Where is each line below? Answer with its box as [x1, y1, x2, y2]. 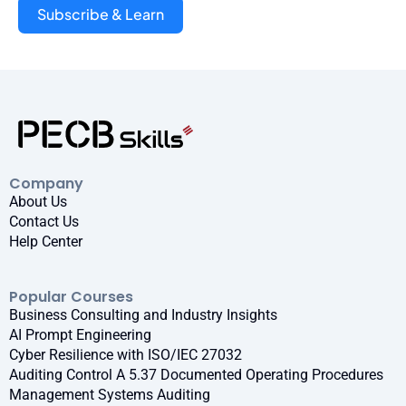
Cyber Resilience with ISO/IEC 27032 [9, 345, 242, 363]
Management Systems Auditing [9, 385, 210, 403]
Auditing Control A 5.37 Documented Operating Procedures [9, 365, 383, 383]
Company [9, 172, 83, 194]
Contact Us [9, 212, 79, 230]
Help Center [9, 232, 82, 250]
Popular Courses [9, 285, 133, 307]
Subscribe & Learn [37, 4, 164, 24]
